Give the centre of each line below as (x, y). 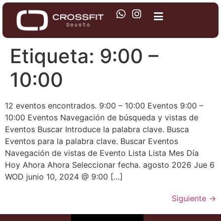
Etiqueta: (55, 56)
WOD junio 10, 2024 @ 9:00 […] (64, 177)
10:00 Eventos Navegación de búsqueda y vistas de (102, 117)
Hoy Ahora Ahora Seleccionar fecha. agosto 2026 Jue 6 (110, 165)
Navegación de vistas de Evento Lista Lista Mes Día (102, 153)
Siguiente (190, 198)
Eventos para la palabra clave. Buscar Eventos (92, 141)
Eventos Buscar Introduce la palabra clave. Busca (97, 129)
